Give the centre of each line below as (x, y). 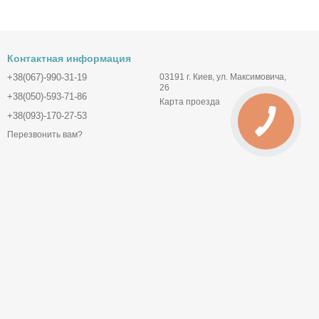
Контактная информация (69, 58)
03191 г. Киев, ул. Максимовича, (223, 77)
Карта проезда (190, 102)
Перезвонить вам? (45, 135)
